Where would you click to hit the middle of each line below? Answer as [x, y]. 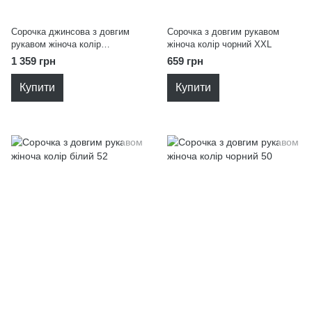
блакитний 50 [39, 57]
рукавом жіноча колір [56, 44]
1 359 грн [33, 61]
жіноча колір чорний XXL [219, 44]
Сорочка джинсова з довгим [70, 32]
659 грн [185, 61]
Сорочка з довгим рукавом [223, 32]
